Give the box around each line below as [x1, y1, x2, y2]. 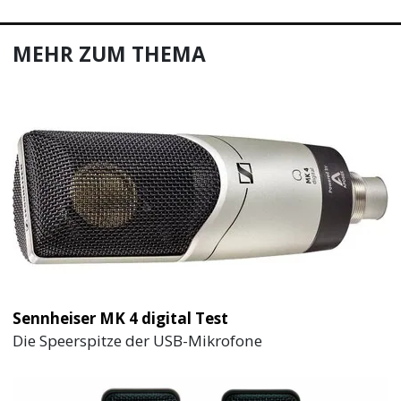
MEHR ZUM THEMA [13, 39, 207, 68]
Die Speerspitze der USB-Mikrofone [13, 329, 263, 351]
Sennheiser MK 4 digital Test [13, 307, 229, 328]
